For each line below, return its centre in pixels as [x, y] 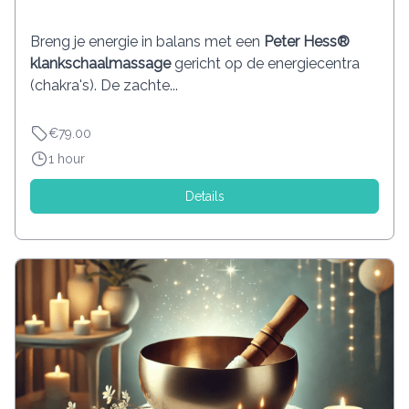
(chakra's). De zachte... [104, 85]
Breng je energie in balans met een [147, 41]
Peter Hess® [307, 41]
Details [204, 196]
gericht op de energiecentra [265, 63]
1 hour [67, 158]
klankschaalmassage [100, 63]
